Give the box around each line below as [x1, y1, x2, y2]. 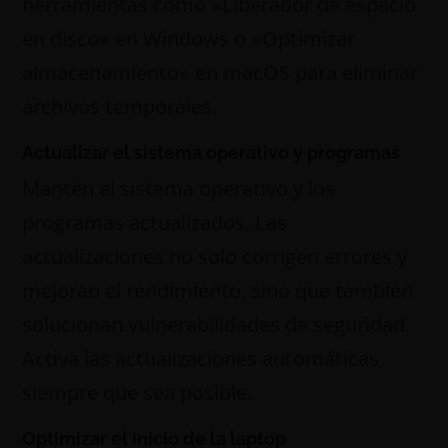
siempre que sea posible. [22, 379, 253, 406]
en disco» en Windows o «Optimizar [22, 25, 356, 52]
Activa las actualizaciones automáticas [22, 345, 380, 372]
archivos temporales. [22, 93, 218, 120]
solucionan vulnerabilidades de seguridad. [22, 311, 411, 338]
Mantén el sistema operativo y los [22, 175, 336, 202]
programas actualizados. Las [22, 209, 288, 236]
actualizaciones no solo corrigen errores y [22, 243, 408, 270]
